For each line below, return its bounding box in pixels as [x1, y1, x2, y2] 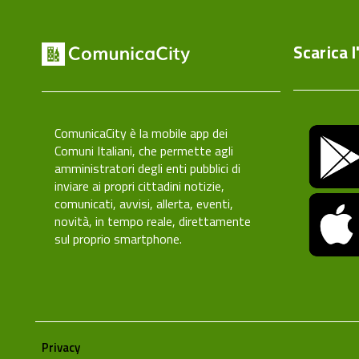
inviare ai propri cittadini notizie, [54, 176, 224, 196]
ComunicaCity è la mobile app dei [54, 123, 228, 143]
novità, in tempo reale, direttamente [54, 212, 251, 232]
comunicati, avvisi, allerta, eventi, [54, 194, 233, 214]
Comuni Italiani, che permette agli [54, 141, 233, 161]
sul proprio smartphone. [54, 229, 182, 249]
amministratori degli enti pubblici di [54, 159, 240, 179]
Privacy [42, 338, 80, 357]
